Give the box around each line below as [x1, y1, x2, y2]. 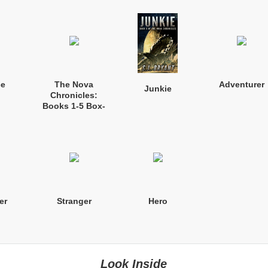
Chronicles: [50, 90, 98, 100]
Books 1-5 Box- [42, 100, 106, 111]
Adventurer [218, 79, 264, 89]
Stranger [56, 196, 92, 206]
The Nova [54, 79, 94, 89]
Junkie [144, 83, 172, 93]
